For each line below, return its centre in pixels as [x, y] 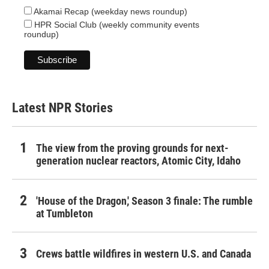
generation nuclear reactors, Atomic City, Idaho [138, 160]
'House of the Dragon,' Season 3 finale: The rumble [144, 201]
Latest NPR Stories [62, 107]
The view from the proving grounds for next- [132, 148]
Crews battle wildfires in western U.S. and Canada [144, 253]
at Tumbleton [65, 213]
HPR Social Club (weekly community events [116, 24]
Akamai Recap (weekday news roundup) [110, 11]
